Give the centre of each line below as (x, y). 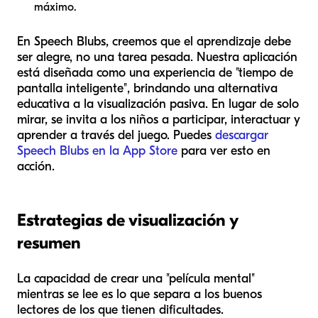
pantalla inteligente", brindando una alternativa (147, 88)
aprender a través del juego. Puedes (116, 135)
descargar (242, 135)
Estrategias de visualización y (127, 220)
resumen (49, 242)
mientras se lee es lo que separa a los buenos (139, 294)
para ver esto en (224, 150)
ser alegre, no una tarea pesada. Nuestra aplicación (157, 57)
